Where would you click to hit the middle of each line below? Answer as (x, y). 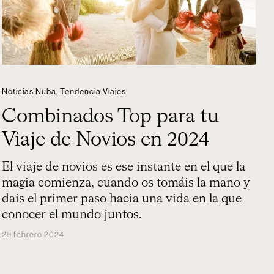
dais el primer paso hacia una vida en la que (122, 199)
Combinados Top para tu (111, 117)
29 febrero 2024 (33, 235)
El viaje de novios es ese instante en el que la (124, 167)
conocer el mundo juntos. (72, 215)
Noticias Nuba (29, 91)
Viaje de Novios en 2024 (106, 140)
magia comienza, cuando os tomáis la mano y (126, 183)
